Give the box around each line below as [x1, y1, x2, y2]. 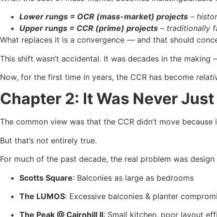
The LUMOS [19, 191, 65, 201]
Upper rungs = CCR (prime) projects [19, 23, 158, 33]
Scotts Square [19, 172, 73, 183]
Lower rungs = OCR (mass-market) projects [19, 12, 188, 22]
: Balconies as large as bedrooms [73, 172, 194, 183]
